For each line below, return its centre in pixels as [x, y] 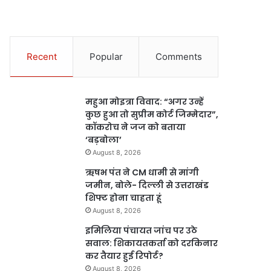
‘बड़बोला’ [104, 140]
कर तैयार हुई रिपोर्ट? [125, 256]
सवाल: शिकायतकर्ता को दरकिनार [152, 243]
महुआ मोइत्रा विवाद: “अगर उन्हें [145, 102]
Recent [41, 57]
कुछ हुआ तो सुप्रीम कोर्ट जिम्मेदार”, [152, 114]
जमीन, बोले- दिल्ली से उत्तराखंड [147, 185]
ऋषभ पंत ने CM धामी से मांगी [142, 172]
